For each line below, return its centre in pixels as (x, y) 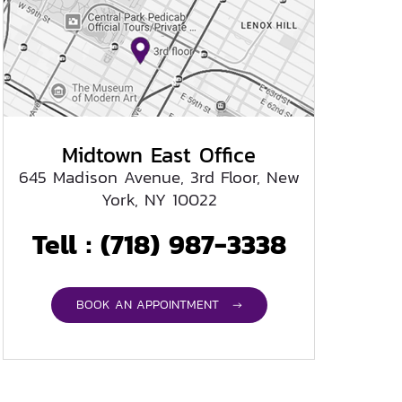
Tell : (66, 244)
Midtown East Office (159, 154)
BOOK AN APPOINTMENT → (159, 304)
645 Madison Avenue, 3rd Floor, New (159, 177)
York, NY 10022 (159, 199)
